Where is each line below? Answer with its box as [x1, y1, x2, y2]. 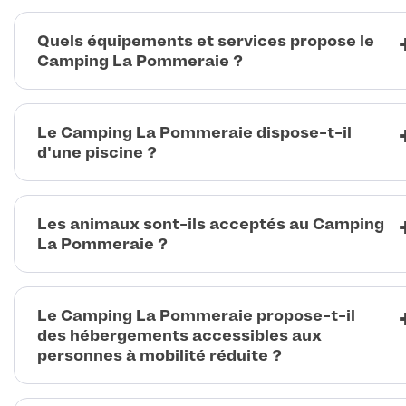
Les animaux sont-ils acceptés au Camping [37, 215, 384, 234]
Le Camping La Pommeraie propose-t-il [37, 306, 355, 325]
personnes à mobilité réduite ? [37, 346, 282, 365]
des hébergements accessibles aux [37, 326, 322, 345]
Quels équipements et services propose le [37, 32, 374, 51]
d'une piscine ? [37, 143, 157, 162]
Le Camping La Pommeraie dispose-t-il [37, 123, 352, 142]
